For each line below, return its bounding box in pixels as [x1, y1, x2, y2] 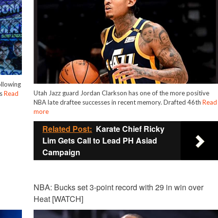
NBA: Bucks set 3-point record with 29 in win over [34, 182, 204, 193]
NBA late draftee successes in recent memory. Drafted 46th [34, 98, 203, 107]
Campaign [42, 146, 81, 158]
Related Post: [42, 123, 92, 135]
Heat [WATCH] [34, 193, 84, 205]
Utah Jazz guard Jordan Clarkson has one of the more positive [34, 89, 210, 97]
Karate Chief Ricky [96, 123, 165, 135]
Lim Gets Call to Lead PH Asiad [42, 135, 158, 146]
